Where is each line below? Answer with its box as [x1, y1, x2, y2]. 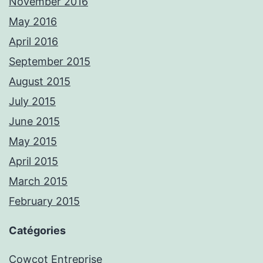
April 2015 [9, 155, 58, 168]
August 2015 [9, 75, 70, 88]
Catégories [9, 224, 66, 237]
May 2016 [9, 15, 57, 28]
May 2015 [9, 135, 57, 148]
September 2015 [9, 55, 90, 68]
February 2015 [9, 195, 80, 208]
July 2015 [9, 95, 56, 108]
